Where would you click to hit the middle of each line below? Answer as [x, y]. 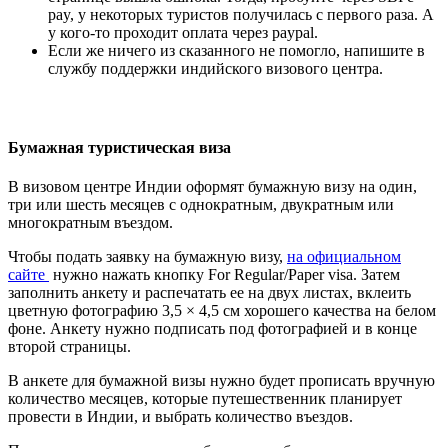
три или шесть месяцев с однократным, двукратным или [201, 205]
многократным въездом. [92, 223]
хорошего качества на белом [338, 311]
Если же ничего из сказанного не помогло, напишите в [236, 51]
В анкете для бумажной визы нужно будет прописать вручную [221, 381]
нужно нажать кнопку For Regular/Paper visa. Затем [224, 275]
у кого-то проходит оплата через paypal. [183, 33]
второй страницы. [69, 347]
